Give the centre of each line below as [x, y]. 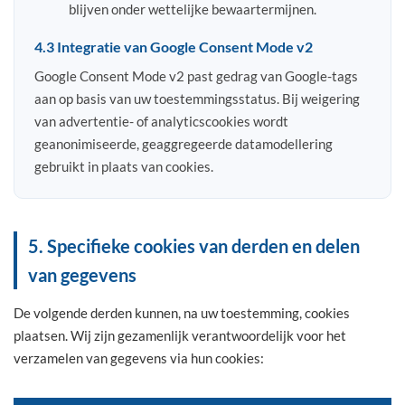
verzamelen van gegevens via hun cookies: [139, 358]
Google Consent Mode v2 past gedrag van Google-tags [196, 75]
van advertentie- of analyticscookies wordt [161, 121]
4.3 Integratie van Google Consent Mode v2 [174, 46]
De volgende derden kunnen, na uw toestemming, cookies [182, 312]
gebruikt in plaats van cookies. [124, 166]
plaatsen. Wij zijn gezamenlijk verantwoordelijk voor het [180, 335]
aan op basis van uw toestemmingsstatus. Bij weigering [197, 98]
